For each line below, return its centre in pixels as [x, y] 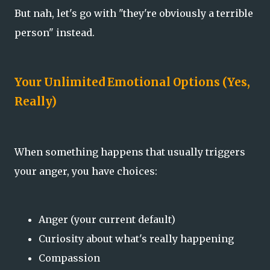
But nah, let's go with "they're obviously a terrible [134, 14]
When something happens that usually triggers [130, 152]
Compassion [69, 258]
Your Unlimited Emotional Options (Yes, [132, 83]
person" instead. [55, 33]
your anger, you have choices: [86, 171]
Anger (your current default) [107, 219]
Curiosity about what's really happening [136, 238]
